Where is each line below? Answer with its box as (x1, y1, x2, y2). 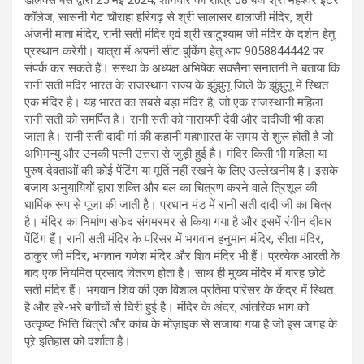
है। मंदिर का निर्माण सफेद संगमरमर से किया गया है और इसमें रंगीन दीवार (24, 214, 332, 230)
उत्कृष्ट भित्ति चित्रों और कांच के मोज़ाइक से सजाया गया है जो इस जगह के (24, 317, 337, 332)
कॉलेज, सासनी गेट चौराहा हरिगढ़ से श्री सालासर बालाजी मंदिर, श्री (24, 10, 312, 25)
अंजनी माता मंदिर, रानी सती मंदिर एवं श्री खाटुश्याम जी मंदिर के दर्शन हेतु (24, 27, 335, 42)
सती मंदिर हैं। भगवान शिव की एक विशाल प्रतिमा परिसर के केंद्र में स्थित (24, 283, 333, 298)
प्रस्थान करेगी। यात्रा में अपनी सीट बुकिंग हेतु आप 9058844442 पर (24, 44, 324, 59)
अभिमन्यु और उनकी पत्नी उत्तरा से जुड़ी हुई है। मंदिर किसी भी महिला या (24, 146, 327, 162)
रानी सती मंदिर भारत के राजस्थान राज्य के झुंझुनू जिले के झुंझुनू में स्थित (24, 78, 328, 93)
